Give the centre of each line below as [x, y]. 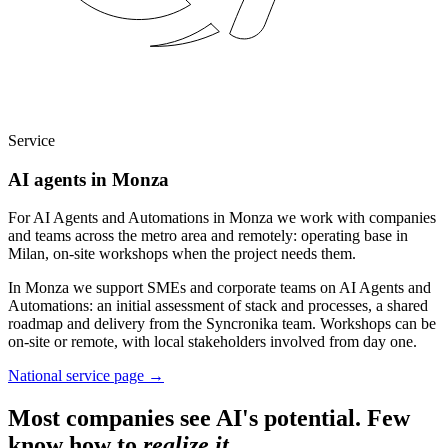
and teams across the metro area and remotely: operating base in [208, 236]
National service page [76, 376]
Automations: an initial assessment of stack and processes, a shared [218, 306]
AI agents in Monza [88, 179]
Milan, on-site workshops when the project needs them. [182, 254]
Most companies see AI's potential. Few [209, 418]
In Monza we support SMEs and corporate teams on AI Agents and [219, 288]
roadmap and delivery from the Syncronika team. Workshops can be [222, 324]
